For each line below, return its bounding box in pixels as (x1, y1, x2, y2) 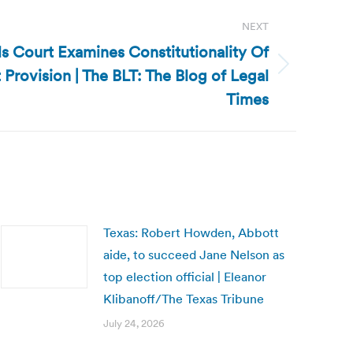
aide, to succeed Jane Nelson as (103, 247, 284, 262)
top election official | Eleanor (103, 269, 266, 284)
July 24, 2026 (103, 317, 165, 330)
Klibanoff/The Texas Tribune (103, 291, 264, 307)
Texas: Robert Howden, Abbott (103, 225, 279, 240)
